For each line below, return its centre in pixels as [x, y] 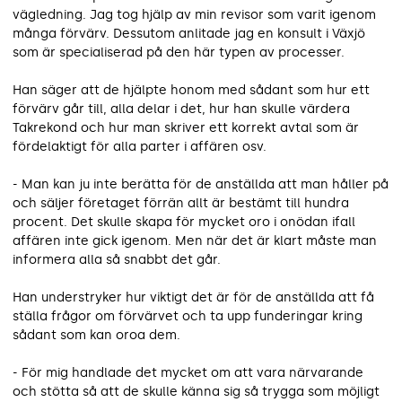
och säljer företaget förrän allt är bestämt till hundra [181, 203]
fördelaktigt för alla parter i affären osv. [140, 146]
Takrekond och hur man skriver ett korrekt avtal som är [186, 127]
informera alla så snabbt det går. [117, 259]
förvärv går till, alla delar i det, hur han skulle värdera [181, 109]
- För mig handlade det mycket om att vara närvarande [188, 372]
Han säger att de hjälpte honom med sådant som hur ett [191, 90]
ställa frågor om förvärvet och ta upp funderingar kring [188, 316]
